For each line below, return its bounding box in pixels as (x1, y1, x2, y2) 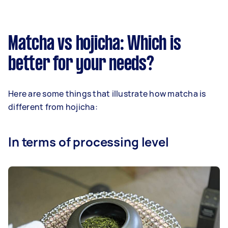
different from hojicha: (8, 101, 98, 112)
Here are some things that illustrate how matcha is (8, 88, 206, 99)
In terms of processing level (8, 133, 169, 150)
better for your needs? (8, 55, 154, 74)
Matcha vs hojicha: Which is (8, 35, 181, 53)
